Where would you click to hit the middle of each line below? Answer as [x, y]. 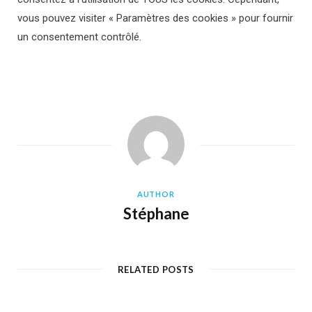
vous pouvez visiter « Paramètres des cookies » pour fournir [155, 18]
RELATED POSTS [156, 270]
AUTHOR [156, 194]
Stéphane [156, 214]
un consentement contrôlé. [79, 37]
